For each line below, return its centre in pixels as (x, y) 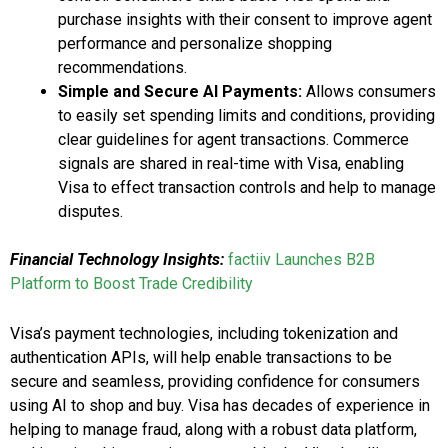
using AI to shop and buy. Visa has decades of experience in (220, 406)
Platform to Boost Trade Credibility (131, 284)
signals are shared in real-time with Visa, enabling (231, 164)
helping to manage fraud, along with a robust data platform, (213, 430)
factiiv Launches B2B (301, 260)
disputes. (90, 212)
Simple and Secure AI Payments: (182, 92)
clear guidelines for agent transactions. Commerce (233, 140)
